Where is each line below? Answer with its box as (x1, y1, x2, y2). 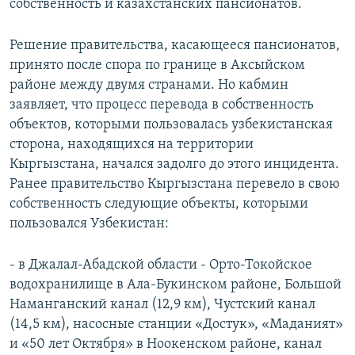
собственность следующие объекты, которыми (10, 197, 308, 212)
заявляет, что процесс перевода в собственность (10, 97, 314, 113)
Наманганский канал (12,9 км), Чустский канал (10, 297, 315, 313)
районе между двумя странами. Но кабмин (10, 78, 288, 94)
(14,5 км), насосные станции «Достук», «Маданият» (10, 317, 343, 333)
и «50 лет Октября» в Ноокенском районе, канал (10, 337, 322, 353)
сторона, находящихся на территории (10, 137, 254, 153)
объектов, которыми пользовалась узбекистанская (10, 117, 333, 133)
